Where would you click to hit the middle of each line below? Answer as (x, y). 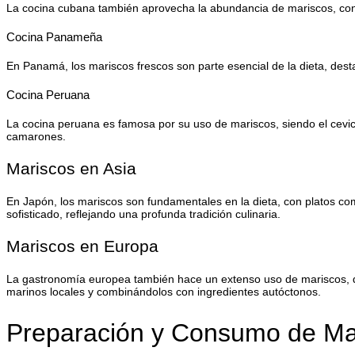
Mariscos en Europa (82, 246)
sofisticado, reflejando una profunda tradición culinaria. (143, 214)
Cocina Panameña (54, 37)
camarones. (36, 136)
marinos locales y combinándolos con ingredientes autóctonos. (164, 291)
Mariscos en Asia (71, 168)
